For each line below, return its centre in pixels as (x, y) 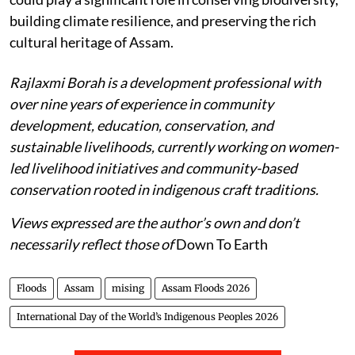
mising (128, 288)
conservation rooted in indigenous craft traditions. (164, 189)
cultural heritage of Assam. (92, 42)
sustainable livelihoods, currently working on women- (174, 147)
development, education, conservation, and (141, 125)
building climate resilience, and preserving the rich (163, 21)
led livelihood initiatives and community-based (153, 168)
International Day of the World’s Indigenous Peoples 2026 (147, 317)
